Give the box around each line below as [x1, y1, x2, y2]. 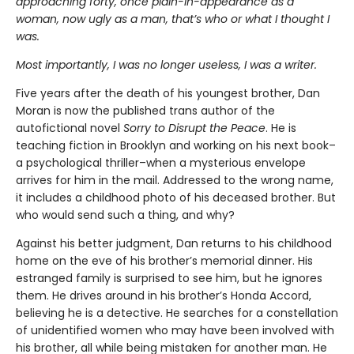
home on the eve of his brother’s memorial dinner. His [16, 252, 313, 269]
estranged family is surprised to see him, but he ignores [16, 269, 322, 286]
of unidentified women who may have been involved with [16, 322, 334, 338]
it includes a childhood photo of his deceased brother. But [16, 189, 336, 205]
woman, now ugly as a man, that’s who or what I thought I [16, 10, 330, 27]
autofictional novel [16, 119, 123, 136]
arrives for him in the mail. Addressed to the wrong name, [16, 171, 333, 188]
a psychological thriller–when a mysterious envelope [16, 154, 306, 171]
